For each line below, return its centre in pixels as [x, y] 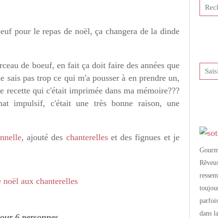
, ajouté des [44, 137]
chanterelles [87, 137]
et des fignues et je [144, 137]
